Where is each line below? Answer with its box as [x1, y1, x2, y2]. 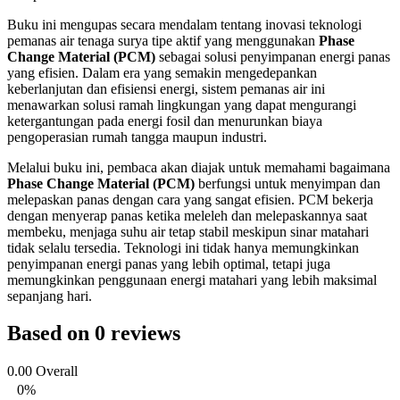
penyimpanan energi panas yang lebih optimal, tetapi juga [7, 255, 330, 271]
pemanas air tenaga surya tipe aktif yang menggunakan [7, 32, 319, 48]
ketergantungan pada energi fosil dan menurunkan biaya [7, 112, 322, 129]
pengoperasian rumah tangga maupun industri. [7, 129, 267, 145]
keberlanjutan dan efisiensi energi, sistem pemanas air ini [7, 80, 325, 96]
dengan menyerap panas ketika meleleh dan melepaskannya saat [7, 207, 367, 223]
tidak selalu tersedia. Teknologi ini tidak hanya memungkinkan [7, 239, 359, 255]
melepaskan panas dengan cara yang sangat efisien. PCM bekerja [7, 191, 373, 207]
